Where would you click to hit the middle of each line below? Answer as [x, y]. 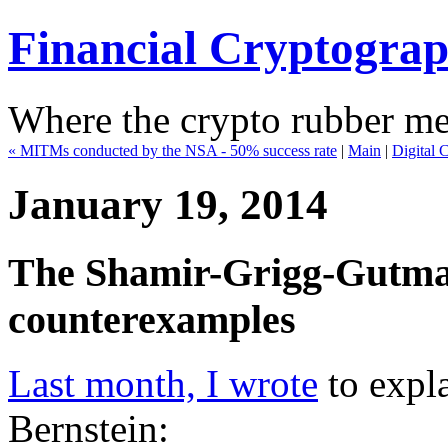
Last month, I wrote [163, 384]
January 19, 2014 [168, 204]
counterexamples [152, 319]
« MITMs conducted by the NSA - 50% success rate [172, 150]
